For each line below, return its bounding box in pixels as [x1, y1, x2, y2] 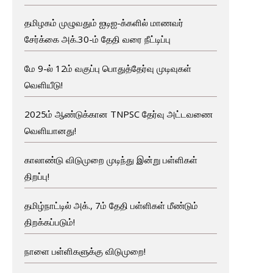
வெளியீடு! [24, 78, 63, 91]
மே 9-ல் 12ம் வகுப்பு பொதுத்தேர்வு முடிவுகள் [24, 62, 191, 74]
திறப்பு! [24, 169, 49, 182]
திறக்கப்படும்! [24, 215, 75, 228]
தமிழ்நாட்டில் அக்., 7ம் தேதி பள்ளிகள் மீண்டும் [24, 199, 198, 211]
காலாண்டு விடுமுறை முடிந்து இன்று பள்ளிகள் [24, 153, 197, 166]
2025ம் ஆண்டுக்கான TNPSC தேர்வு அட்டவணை [24, 107, 213, 120]
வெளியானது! [24, 124, 76, 136]
